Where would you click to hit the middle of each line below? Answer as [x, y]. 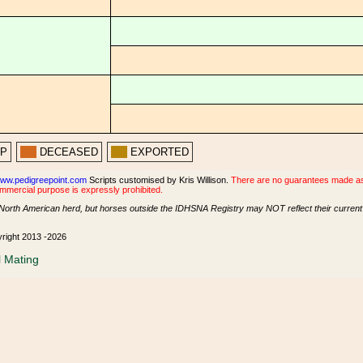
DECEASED [69, 152]
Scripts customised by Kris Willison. [159, 180]
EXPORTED [160, 152]
